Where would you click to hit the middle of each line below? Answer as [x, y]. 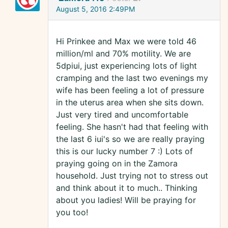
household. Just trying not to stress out [132, 176]
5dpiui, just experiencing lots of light [126, 66]
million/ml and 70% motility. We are [123, 54]
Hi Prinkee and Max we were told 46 [126, 41]
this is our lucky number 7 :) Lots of [124, 151]
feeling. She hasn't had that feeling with [132, 127]
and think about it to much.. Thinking [127, 188]
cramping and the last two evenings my [132, 78]
